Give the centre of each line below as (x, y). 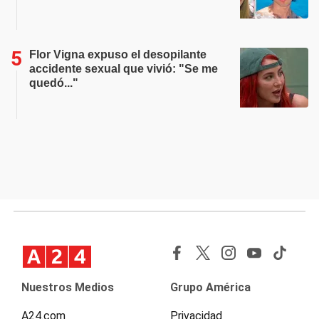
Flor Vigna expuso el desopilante (118, 54)
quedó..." (54, 83)
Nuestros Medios (68, 287)
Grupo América (210, 287)
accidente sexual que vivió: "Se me (124, 69)
